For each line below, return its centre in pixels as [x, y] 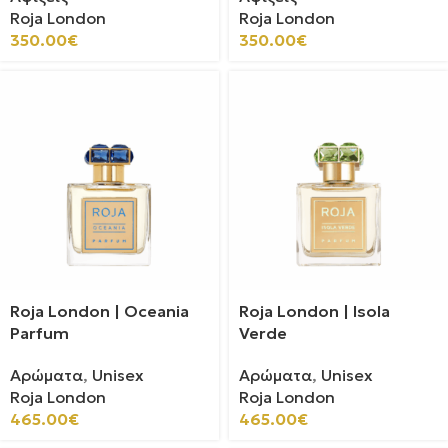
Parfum [39, 333]
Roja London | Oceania [99, 311]
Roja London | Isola [314, 311]
